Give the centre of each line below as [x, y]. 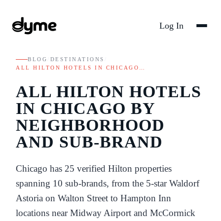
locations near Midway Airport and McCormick [106, 213]
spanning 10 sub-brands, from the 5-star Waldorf [108, 183]
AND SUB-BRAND [89, 142]
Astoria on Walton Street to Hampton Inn [93, 198]
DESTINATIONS [77, 59]
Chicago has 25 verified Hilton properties [94, 168]
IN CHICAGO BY [85, 108]
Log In [171, 26]
